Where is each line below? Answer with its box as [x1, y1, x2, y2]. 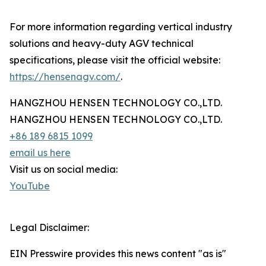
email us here [9, 147, 71, 159]
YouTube [9, 180, 50, 192]
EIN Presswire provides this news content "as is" [9, 248, 226, 259]
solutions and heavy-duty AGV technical [9, 37, 194, 49]
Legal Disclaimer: [9, 221, 89, 233]
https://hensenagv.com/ [9, 71, 121, 83]
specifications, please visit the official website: [9, 54, 220, 66]
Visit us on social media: [9, 163, 118, 175]
